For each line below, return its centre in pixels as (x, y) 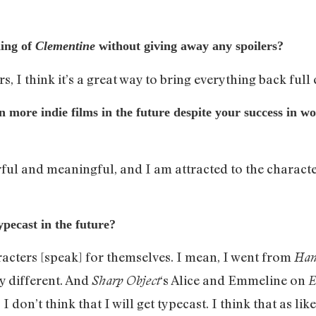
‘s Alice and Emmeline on (234, 280)
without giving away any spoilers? (189, 46)
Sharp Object (126, 281)
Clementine (65, 46)
